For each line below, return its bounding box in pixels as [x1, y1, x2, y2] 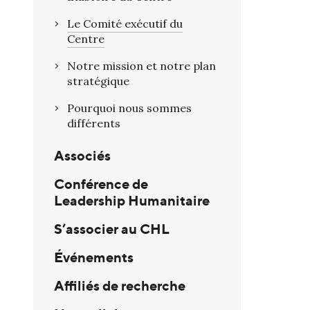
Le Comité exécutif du [67, 17, 183, 31]
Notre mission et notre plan [67, 59, 216, 73]
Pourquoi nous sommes [67, 101, 192, 116]
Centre [67, 32, 104, 46]
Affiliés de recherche [54, 277, 185, 295]
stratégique [67, 74, 129, 89]
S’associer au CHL [54, 220, 170, 238]
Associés [54, 147, 111, 165]
